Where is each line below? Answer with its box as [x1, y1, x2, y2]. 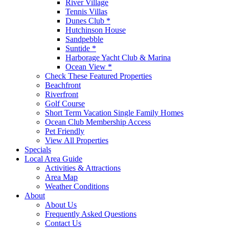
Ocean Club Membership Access [45, 117, 151, 126]
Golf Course [45, 99, 85, 108]
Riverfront [45, 89, 78, 99]
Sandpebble [65, 34, 103, 43]
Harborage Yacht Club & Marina [65, 53, 171, 62]
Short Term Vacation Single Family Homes [45, 108, 184, 117]
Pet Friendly [45, 126, 84, 135]
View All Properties [45, 135, 108, 145]
